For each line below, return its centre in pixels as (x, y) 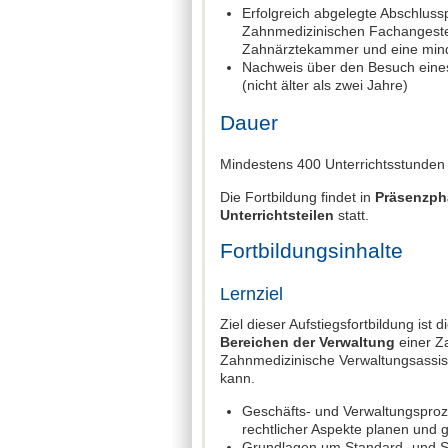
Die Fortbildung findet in (297, 196)
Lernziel (251, 293)
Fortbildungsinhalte (311, 250)
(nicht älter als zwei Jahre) (325, 85)
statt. (351, 214)
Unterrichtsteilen (277, 214)
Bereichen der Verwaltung (307, 341)
